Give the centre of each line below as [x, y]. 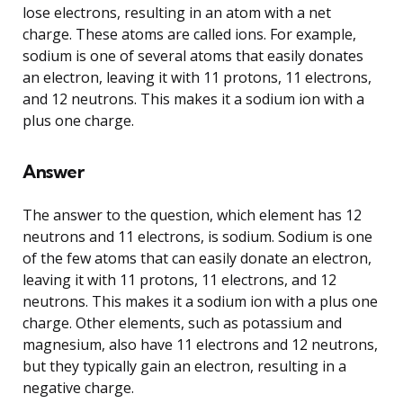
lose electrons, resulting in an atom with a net [177, 12]
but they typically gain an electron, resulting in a [184, 366]
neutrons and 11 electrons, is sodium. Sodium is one [197, 236]
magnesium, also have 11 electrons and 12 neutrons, [200, 344]
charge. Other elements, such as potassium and [182, 322]
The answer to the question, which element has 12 [192, 215]
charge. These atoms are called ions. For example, [189, 34]
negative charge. [78, 387]
